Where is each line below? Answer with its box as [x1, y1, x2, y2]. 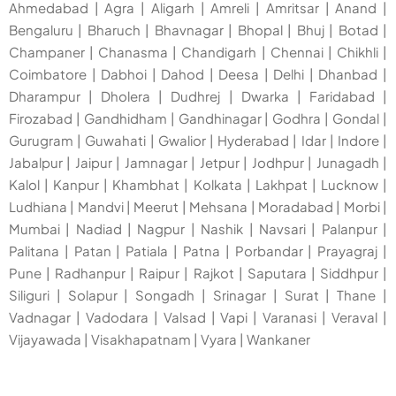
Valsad [163, 308, 206, 326]
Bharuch [87, 21, 141, 39]
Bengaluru [9, 21, 73, 39]
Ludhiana [9, 198, 67, 216]
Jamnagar [124, 154, 187, 171]
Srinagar [212, 286, 266, 304]
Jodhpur [251, 154, 304, 171]
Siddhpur [319, 264, 378, 282]
